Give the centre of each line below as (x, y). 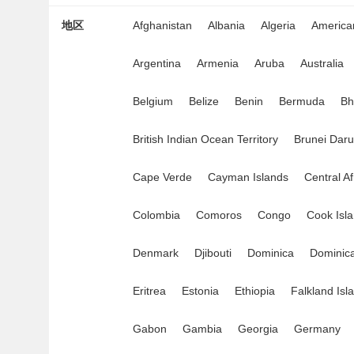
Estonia (200, 291)
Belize (204, 101)
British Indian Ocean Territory (205, 139)
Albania (226, 25)
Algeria (278, 25)
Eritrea (149, 291)
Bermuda (302, 101)
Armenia (218, 63)
